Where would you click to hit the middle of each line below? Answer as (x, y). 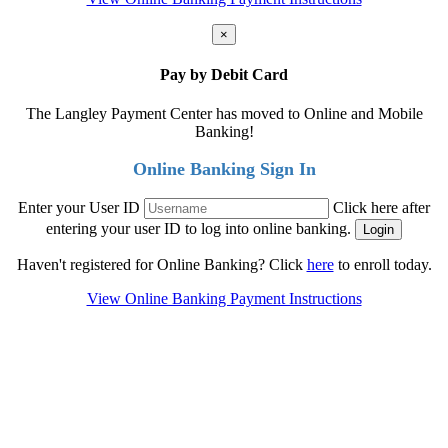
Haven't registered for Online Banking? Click (161, 265)
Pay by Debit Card (224, 74)
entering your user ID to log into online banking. (198, 229)
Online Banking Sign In (224, 169)
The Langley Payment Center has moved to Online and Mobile (224, 114)
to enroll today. (382, 265)
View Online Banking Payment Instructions (224, 299)
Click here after (381, 208)
